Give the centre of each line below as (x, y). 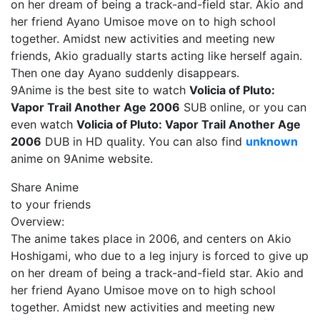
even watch (44, 124)
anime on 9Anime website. (82, 159)
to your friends (51, 204)
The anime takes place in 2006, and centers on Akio (151, 239)
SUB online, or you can (243, 107)
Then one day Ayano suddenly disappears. (125, 73)
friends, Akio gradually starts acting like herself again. (156, 56)
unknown (272, 141)
